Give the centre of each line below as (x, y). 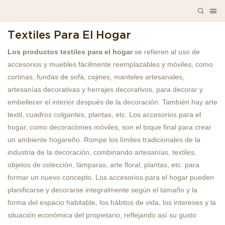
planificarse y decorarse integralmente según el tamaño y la (102, 190)
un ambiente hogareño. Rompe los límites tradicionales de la (104, 140)
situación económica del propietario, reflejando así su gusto (102, 215)
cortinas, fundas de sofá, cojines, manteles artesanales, (96, 77)
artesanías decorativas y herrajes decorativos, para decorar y (105, 90)
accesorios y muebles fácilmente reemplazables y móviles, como (110, 65)
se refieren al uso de (166, 52)
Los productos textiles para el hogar (70, 52)
